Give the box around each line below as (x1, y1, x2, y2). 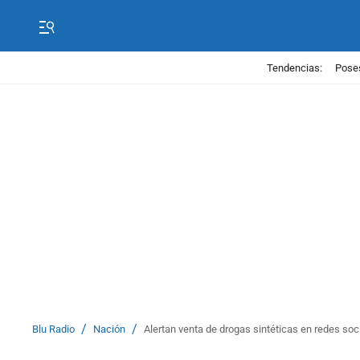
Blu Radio (32, 323, 75, 335)
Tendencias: (267, 61, 322, 74)
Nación (93, 323, 125, 335)
